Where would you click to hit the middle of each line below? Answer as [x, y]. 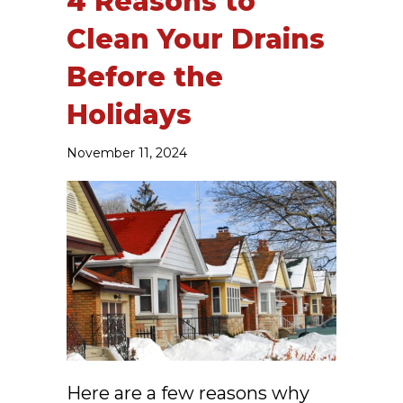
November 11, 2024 [127, 152]
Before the [145, 76]
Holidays [129, 114]
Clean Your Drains [196, 39]
